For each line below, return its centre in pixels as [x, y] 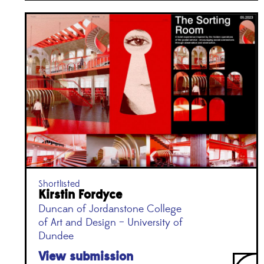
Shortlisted [59, 184]
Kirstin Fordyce [80, 194]
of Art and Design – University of [110, 222]
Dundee [56, 236]
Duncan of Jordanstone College [110, 209]
